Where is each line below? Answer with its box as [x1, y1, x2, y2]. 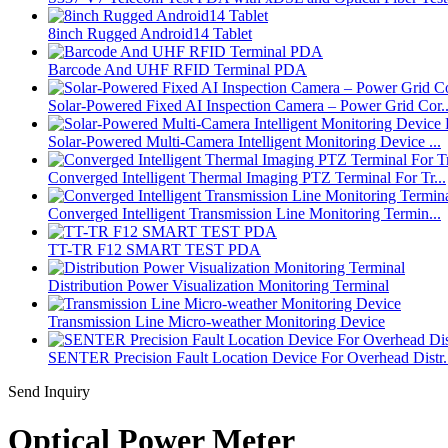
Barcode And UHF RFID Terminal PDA [48, 61, 307, 78]
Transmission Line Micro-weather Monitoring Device [48, 313, 385, 330]
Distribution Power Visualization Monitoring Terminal [48, 277, 389, 294]
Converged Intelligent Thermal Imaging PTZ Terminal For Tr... [48, 169, 446, 186]
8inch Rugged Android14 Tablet [48, 25, 252, 42]
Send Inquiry [8, 383, 90, 400]
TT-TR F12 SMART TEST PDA [48, 241, 261, 258]
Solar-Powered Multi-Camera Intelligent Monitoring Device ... [48, 133, 441, 150]
